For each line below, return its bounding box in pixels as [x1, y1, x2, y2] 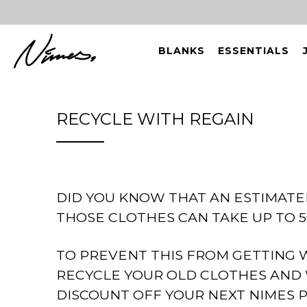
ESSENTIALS [218, 44, 290, 57]
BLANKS [158, 44, 205, 57]
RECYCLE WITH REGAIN [56, 108, 254, 129]
